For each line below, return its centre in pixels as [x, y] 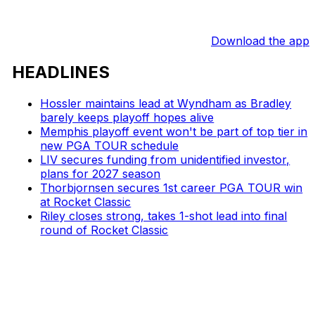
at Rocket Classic [86, 201]
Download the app [260, 41]
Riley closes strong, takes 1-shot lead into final [164, 216]
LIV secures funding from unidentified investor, [165, 159]
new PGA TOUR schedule [110, 145]
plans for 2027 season [101, 173]
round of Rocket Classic [104, 230]
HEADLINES [61, 72]
